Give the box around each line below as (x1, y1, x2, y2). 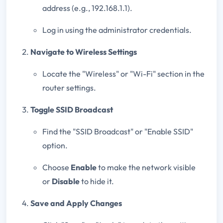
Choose (42, 162, 71, 172)
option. (42, 140, 68, 150)
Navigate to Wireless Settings (30, 46, 137, 57)
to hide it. (80, 176, 114, 186)
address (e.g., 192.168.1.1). (42, 2, 132, 13)
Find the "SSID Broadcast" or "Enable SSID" (42, 126, 193, 136)
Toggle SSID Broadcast (30, 104, 113, 114)
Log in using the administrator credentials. (42, 24, 192, 35)
